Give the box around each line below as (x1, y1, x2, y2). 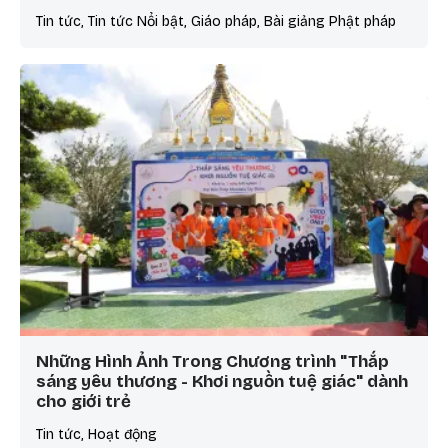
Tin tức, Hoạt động (36, 426, 157, 444)
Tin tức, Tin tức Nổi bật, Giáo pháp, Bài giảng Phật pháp (36, 12, 396, 30)
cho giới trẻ (36, 391, 131, 413)
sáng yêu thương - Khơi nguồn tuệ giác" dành (36, 371, 408, 393)
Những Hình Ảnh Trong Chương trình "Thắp (36, 351, 389, 373)
